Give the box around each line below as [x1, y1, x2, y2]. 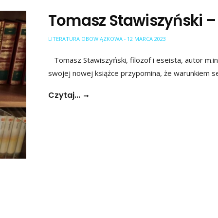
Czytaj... [48, 90, 80, 101]
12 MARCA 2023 [127, 35, 166, 42]
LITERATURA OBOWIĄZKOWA [48, 35, 123, 42]
